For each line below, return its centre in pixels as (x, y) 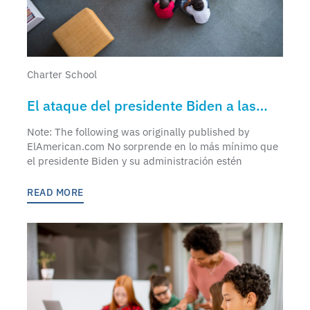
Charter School (62, 74)
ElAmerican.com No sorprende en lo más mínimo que (153, 146)
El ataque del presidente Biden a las (142, 105)
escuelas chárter (80, 126)
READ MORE (55, 192)
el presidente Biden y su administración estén (135, 161)
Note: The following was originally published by (138, 131)
